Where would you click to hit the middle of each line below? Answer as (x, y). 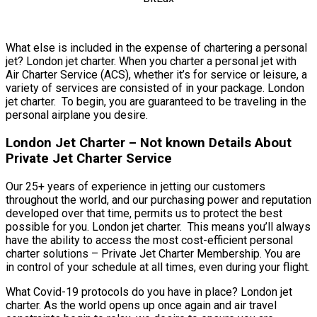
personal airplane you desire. (77, 115)
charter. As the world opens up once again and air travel (141, 305)
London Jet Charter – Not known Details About (149, 143)
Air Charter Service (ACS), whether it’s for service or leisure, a (156, 75)
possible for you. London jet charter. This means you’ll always (158, 226)
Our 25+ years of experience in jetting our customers (136, 186)
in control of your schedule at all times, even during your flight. (158, 267)
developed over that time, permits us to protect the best (144, 213)
